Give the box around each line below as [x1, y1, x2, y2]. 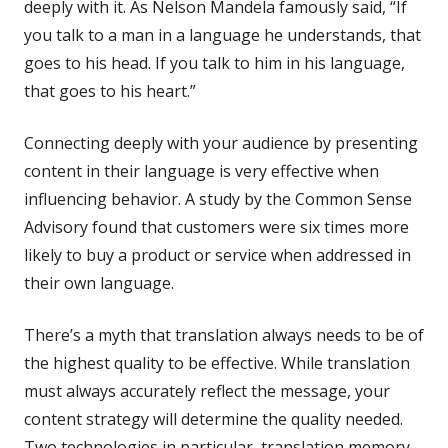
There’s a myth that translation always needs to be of [24, 323, 424, 346]
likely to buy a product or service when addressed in [24, 243, 411, 266]
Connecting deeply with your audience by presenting [24, 131, 418, 154]
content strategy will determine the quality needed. [24, 407, 403, 430]
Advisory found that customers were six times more [24, 215, 409, 238]
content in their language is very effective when [24, 159, 379, 182]
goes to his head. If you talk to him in [24, 51, 304, 74]
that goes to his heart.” [24, 79, 196, 102]
